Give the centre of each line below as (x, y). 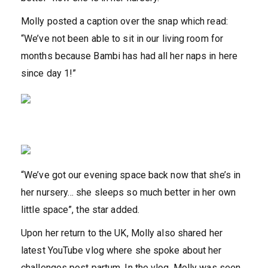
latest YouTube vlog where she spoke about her (121, 251)
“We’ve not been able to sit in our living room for (122, 39)
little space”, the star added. (80, 210)
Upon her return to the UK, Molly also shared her (122, 233)
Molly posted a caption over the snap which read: (124, 22)
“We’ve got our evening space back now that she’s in (131, 175)
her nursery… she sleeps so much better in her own (128, 193)
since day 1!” (49, 74)
